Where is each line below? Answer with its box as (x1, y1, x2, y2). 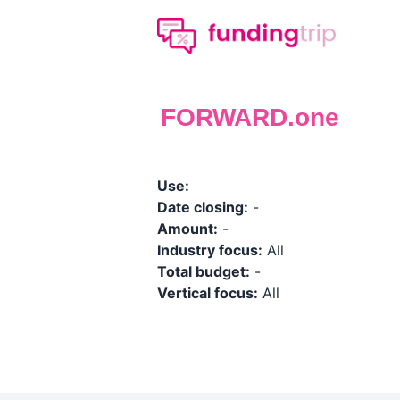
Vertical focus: (157, 284, 258, 302)
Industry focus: (157, 241, 262, 259)
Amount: (157, 220, 218, 237)
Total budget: (157, 262, 250, 280)
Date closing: (157, 198, 248, 216)
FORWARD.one (161, 104, 339, 131)
